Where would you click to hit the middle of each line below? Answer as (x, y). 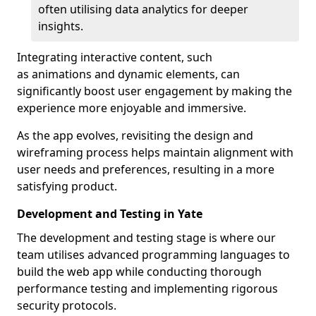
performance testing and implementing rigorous (147, 288)
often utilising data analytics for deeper (143, 9)
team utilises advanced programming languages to (153, 255)
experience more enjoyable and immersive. (132, 108)
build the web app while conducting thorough (139, 272)
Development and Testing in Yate (110, 214)
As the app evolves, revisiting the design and (135, 135)
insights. (61, 26)
